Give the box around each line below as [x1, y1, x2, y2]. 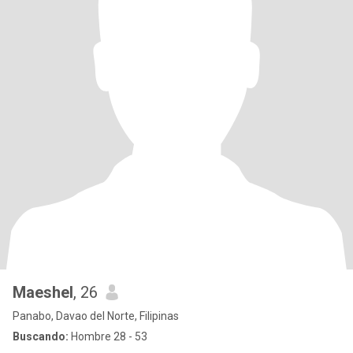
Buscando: [13, 330, 69, 343]
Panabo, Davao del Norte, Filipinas [13, 310, 179, 322]
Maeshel [13, 283, 73, 302]
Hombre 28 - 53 [69, 330, 147, 343]
